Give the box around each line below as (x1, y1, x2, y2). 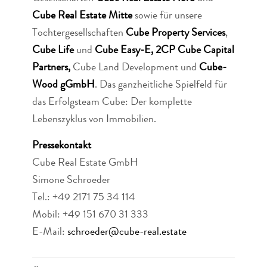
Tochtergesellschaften (32, 27, 126, 39)
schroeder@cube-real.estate (67, 226, 187, 238)
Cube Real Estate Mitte (32, 10, 135, 21)
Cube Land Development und (72, 62, 199, 73)
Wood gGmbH (32, 79, 95, 91)
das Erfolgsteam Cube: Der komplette (32, 97, 192, 108)
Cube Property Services (125, 27, 225, 39)
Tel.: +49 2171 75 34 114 (32, 192, 135, 203)
